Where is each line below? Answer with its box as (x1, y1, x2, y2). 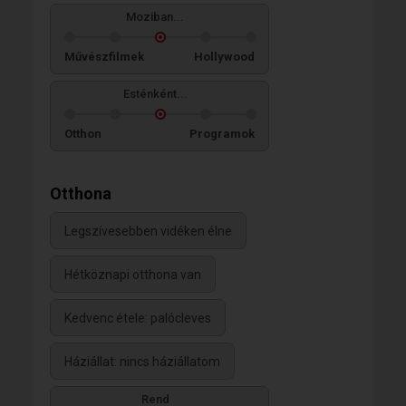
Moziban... (126, 9, 184, 24)
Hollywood (194, 49, 255, 63)
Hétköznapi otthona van (64, 267, 201, 283)
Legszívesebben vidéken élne (64, 224, 232, 239)
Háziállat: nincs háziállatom (64, 354, 220, 370)
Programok (189, 126, 255, 140)
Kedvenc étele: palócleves (64, 311, 211, 326)
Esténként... (122, 86, 188, 101)
